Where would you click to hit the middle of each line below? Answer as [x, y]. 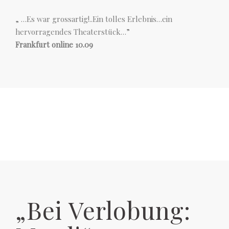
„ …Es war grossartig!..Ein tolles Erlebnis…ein [94, 19]
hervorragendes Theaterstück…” [73, 32]
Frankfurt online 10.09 [54, 44]
